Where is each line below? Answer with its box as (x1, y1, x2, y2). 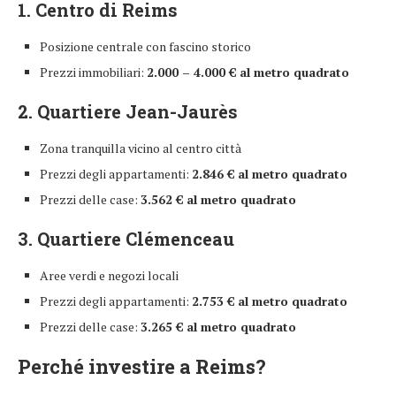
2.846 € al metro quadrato (192, 165, 347, 183)
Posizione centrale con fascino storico (40, 38, 251, 56)
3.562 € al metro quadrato (141, 191, 296, 209)
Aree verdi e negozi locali (40, 267, 179, 285)
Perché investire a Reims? (18, 354, 266, 380)
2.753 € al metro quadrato (192, 293, 347, 310)
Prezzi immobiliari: (40, 64, 147, 81)
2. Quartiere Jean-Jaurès (18, 100, 238, 124)
